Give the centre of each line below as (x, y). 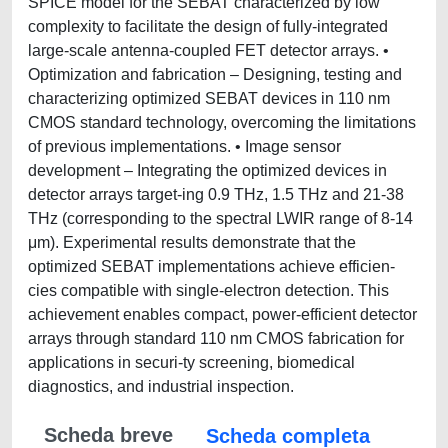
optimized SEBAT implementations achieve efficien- (211, 266)
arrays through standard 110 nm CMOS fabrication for (216, 338)
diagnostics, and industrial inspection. (161, 386)
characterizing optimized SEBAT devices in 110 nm (209, 98)
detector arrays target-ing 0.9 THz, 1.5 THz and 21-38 (216, 194)
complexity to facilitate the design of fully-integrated (208, 26)
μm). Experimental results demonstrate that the (192, 242)
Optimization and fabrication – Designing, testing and (215, 74)
